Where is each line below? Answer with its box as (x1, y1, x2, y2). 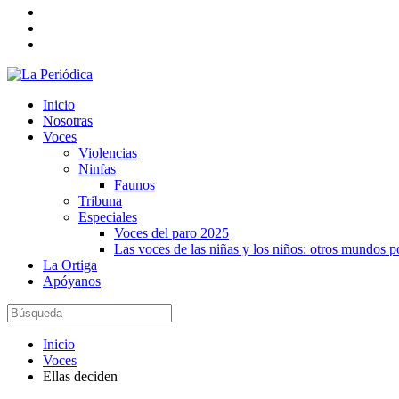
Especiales (78, 209, 137, 224)
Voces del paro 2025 (114, 225, 229, 240)
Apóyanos (43, 273, 101, 289)
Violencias (78, 145, 137, 160)
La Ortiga (43, 257, 97, 273)
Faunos (114, 177, 155, 192)
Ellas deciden (43, 369, 118, 384)
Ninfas (78, 161, 116, 176)
